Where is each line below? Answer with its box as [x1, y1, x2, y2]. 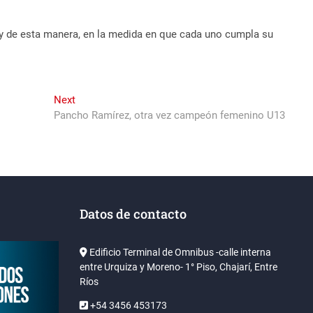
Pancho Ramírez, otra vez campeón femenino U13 [53, 109, 285, 122]
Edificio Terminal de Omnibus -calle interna [87, 247, 272, 259]
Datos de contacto [80, 205, 187, 223]
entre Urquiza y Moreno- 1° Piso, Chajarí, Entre [80, 261, 278, 273]
